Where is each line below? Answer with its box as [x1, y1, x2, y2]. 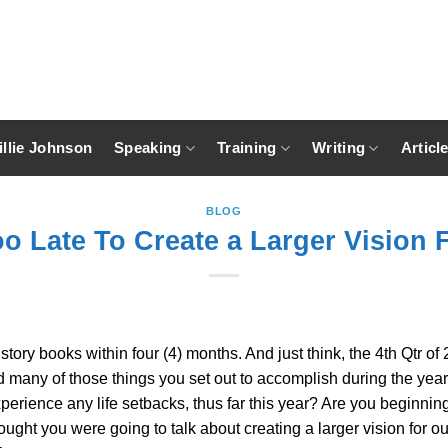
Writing [312, 139, 366, 156]
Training [217, 139, 277, 156]
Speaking [114, 139, 182, 156]
